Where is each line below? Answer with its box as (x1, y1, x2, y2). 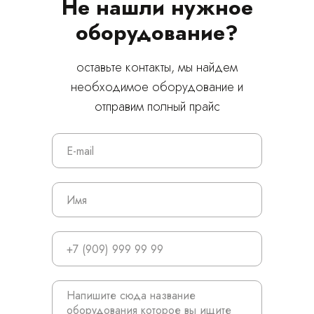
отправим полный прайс (94, 97, 220, 116)
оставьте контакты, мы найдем (76, 58, 238, 76)
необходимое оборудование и (71, 78, 243, 96)
